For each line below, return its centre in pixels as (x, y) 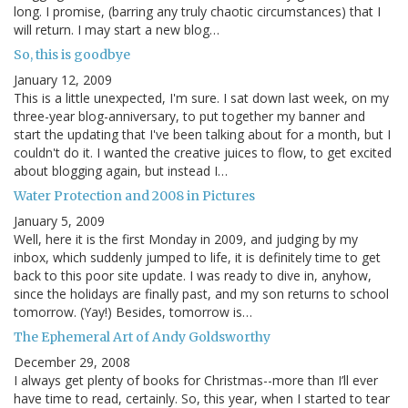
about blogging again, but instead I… (121, 170)
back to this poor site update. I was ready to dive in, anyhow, (193, 275)
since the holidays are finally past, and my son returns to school (201, 293)
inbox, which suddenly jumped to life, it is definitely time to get (197, 257)
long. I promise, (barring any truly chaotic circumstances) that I (197, 11)
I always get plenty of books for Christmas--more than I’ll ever (196, 380)
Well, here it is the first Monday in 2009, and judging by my (186, 239)
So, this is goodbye (72, 54)
